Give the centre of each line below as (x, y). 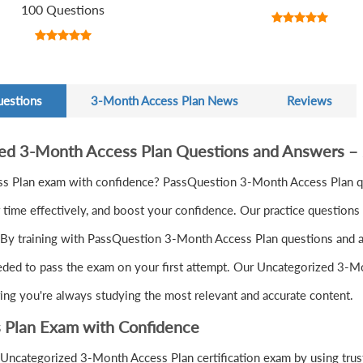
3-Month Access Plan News (164, 101)
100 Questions (63, 10)
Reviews (310, 101)
